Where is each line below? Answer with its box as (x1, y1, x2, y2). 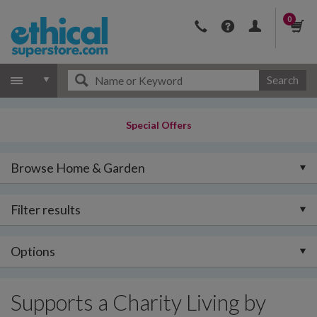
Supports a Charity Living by (11, 289, 266, 316)
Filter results (11, 202, 81, 217)
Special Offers (125, 119, 192, 131)
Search (266, 74, 299, 86)
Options (11, 243, 55, 259)
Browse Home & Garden (11, 160, 145, 175)
